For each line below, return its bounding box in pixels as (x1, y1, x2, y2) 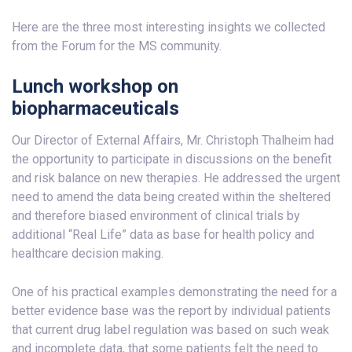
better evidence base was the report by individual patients (12, 303, 331, 318)
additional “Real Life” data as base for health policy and (12, 227, 314, 242)
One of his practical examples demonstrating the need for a (12, 284, 337, 299)
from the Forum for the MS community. (12, 38, 222, 53)
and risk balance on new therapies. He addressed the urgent (12, 170, 340, 185)
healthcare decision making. (12, 246, 163, 261)
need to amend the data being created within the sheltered (12, 189, 331, 204)
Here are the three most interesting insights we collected (12, 20, 325, 35)
